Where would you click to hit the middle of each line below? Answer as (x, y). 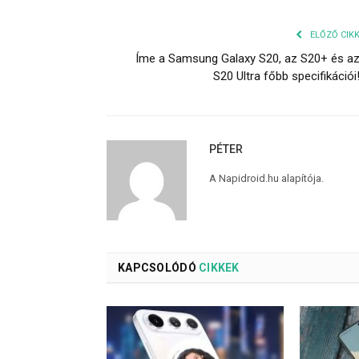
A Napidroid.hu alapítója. (266, 178)
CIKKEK (218, 267)
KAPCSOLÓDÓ (157, 267)
